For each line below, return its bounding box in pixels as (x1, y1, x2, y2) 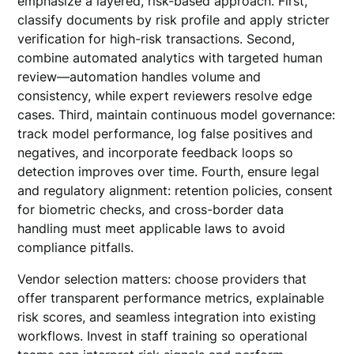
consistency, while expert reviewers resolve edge (17, 88, 313, 104)
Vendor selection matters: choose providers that (17, 271, 307, 287)
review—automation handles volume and (17, 69, 262, 85)
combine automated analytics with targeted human (17, 50, 323, 66)
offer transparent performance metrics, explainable (17, 290, 325, 306)
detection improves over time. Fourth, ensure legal (17, 164, 320, 179)
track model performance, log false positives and (17, 126, 314, 141)
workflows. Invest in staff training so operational (17, 328, 308, 344)
